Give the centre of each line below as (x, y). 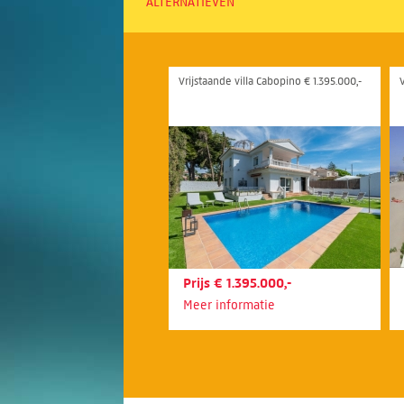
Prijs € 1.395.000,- (237, 283)
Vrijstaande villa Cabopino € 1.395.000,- (270, 81)
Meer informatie (229, 305)
